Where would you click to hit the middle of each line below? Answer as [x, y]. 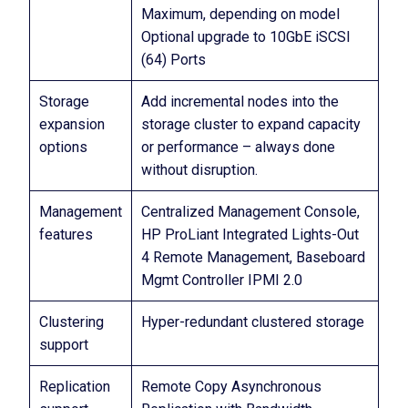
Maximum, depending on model [240, 14]
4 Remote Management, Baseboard [253, 257]
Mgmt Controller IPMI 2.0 [222, 280]
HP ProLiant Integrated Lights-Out [250, 235]
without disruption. [199, 170]
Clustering [71, 322]
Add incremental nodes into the [240, 102]
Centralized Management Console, [250, 212]
